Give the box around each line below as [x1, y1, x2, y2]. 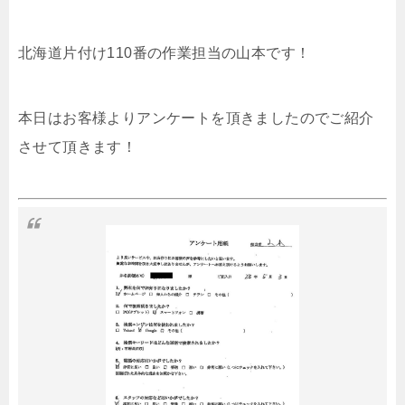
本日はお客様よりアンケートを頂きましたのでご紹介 [18, 110, 374, 127]
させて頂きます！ [18, 139, 137, 155]
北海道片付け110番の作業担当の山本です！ [18, 45, 311, 61]
